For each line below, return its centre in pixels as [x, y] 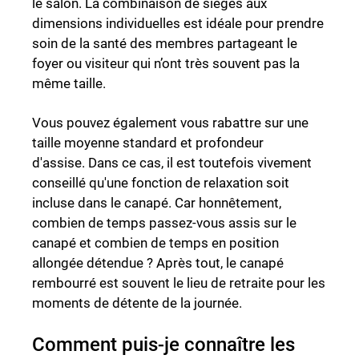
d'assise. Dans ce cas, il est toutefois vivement [172, 163]
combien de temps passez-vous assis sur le [164, 223]
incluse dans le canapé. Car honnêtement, [157, 203]
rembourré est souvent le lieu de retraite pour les [179, 283]
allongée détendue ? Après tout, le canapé [158, 263]
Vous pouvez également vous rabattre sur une [170, 123]
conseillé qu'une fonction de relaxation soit [161, 183]
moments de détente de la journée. [137, 303]
